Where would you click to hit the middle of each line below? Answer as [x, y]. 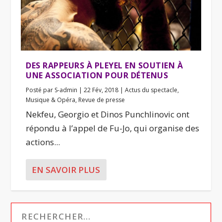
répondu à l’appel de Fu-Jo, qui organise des [113, 128]
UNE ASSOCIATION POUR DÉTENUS [97, 75]
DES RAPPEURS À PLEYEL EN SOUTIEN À [105, 65]
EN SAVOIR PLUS [66, 169]
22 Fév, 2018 [101, 90]
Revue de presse [102, 100]
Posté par [40, 90]
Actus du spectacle [151, 90]
